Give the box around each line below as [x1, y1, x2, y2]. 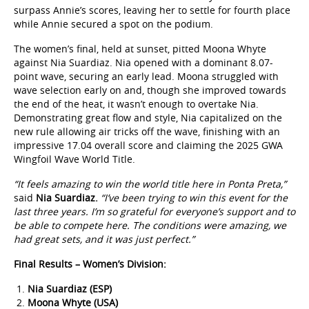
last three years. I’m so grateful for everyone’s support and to [14, 197, 295, 211]
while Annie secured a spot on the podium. [14, 10, 213, 23]
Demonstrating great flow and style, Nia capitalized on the [14, 103, 282, 117]
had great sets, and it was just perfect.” [14, 225, 195, 239]
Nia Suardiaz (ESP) [28, 275, 112, 288]
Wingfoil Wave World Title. [14, 145, 135, 159]
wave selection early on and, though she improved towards [14, 76, 286, 90]
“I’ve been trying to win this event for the [101, 183, 288, 197]
